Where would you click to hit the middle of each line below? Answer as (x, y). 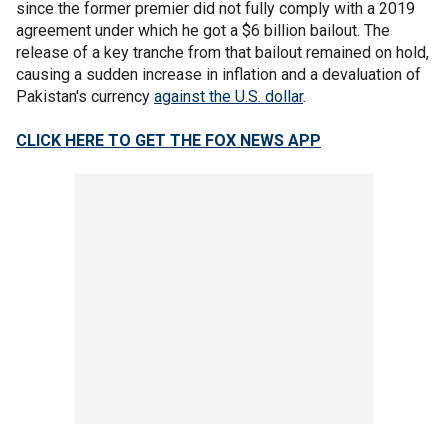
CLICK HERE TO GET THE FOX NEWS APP (168, 140)
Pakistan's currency (85, 96)
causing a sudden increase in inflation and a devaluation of (218, 74)
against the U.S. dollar (228, 96)
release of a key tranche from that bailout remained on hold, (222, 52)
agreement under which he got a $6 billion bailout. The (203, 30)
